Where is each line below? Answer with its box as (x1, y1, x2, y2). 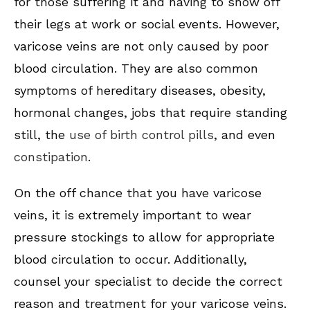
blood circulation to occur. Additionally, (14, 252, 247, 267)
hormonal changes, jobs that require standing (14, 105, 287, 120)
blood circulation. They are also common (14, 61, 258, 76)
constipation (14, 149, 88, 165)
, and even (214, 127, 275, 143)
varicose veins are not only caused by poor (14, 39, 268, 54)
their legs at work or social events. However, (14, 17, 280, 32)
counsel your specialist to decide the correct (14, 274, 282, 289)
